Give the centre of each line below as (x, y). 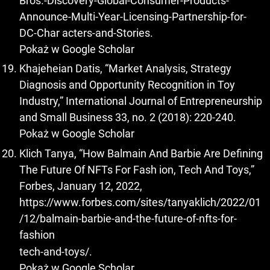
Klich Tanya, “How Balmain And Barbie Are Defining (141, 153)
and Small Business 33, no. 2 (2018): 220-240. (128, 118)
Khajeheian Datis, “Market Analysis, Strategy (125, 69)
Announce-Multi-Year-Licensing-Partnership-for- (133, 16)
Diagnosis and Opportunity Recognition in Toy (127, 85)
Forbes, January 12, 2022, (81, 186)
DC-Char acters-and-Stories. (86, 33)
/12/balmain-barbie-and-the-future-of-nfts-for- (128, 218)
